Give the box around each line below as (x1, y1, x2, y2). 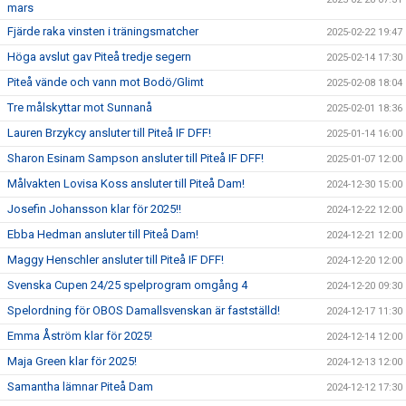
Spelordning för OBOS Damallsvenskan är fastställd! (7, 303, 280, 317)
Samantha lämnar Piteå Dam (7, 379, 153, 393)
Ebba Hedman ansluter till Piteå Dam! (7, 227, 198, 241)
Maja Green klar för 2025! (7, 353, 137, 368)
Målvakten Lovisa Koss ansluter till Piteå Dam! (7, 176, 245, 190)
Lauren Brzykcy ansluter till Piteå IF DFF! (7, 125, 211, 140)
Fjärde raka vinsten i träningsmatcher (7, 24, 198, 38)
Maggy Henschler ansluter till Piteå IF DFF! (7, 252, 224, 266)
